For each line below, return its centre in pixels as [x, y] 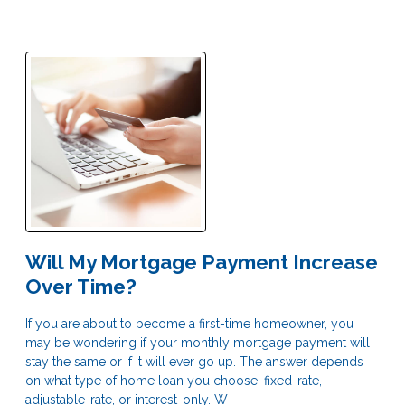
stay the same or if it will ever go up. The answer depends [194, 361]
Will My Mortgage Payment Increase [202, 262]
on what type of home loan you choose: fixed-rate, [174, 380]
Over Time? [81, 286]
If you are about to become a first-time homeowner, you [189, 323]
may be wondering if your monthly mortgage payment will [198, 342]
